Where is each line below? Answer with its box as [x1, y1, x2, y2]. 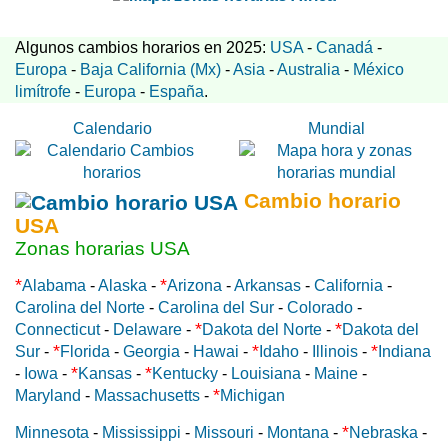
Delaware [113, 320, 182, 338]
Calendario [72, 120, 152, 138]
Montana [267, 423, 329, 441]
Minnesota [15, 423, 89, 441]
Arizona [167, 276, 222, 294]
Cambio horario [238, 189, 401, 213]
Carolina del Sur [158, 298, 274, 316]
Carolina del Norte [15, 298, 145, 316]
